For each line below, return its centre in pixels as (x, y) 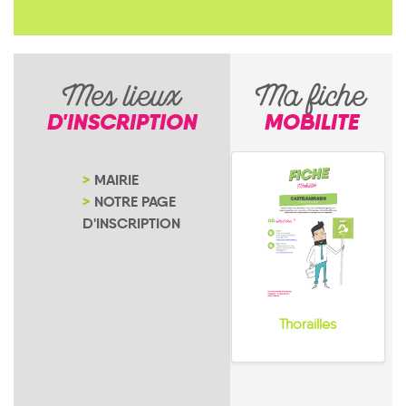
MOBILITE (311, 122)
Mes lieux (122, 100)
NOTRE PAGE (135, 202)
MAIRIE (116, 180)
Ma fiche (311, 100)
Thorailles (308, 324)
